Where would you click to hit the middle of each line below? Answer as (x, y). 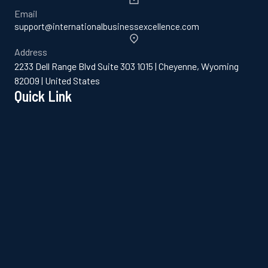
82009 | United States (57, 80)
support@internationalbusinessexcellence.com (107, 26)
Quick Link (43, 96)
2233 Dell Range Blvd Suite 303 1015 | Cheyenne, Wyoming (127, 66)
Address (31, 52)
